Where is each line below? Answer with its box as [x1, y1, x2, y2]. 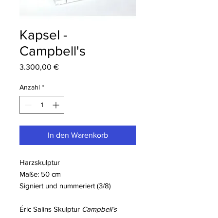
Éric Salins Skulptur [19, 205, 82, 214]
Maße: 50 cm [19, 170, 61, 179]
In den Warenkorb [48, 131, 108, 140]
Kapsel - [19, 27, 67, 43]
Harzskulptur [19, 158, 60, 167]
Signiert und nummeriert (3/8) [19, 182, 111, 190]
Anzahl [19, 83, 40, 91]
